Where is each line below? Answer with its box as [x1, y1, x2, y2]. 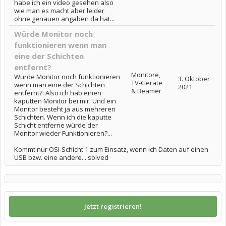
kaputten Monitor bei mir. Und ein [14, 96, 116, 105]
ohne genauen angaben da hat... [14, 14, 115, 23]
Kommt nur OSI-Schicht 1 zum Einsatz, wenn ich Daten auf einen [14, 145, 208, 154]
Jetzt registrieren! [84, 202, 142, 211]
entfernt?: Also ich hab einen [14, 88, 101, 97]
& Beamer [131, 86, 161, 95]
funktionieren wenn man [14, 40, 106, 50]
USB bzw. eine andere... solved [14, 153, 108, 162]
